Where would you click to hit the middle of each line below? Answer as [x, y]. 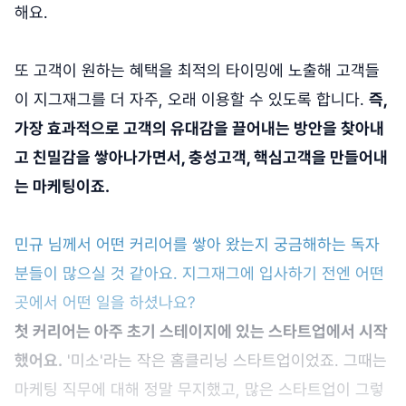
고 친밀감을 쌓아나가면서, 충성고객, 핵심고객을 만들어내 [201, 158]
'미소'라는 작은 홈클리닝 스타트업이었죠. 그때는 [225, 361]
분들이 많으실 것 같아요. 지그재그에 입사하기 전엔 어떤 [199, 274]
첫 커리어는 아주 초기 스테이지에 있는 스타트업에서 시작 [201, 332]
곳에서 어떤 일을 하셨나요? [105, 303]
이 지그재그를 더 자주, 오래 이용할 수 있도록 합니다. [192, 100]
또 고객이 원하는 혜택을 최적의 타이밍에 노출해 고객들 [197, 71]
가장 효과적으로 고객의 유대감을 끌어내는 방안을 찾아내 [199, 129]
